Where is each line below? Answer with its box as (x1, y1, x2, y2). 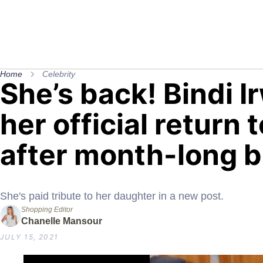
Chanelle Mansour (21, 216, 102, 227)
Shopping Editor (21, 205, 73, 214)
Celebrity (42, 69, 75, 79)
